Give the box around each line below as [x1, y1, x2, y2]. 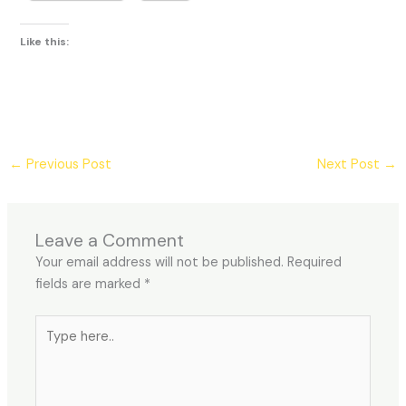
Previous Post [22, 155, 111, 173]
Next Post [317, 155, 384, 173]
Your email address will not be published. [35, 254, 285, 271]
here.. [34, 337, 69, 355]
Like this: [20, 34, 70, 50]
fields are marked [35, 275, 145, 293]
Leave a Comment [35, 229, 185, 252]
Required [287, 254, 343, 271]
